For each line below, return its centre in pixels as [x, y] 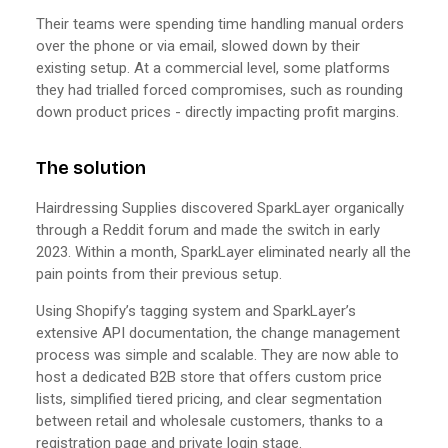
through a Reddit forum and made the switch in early [208, 229]
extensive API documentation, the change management [218, 332]
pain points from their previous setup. [159, 273]
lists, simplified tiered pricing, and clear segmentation [209, 398]
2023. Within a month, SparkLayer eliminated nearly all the [223, 251]
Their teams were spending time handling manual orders [220, 23]
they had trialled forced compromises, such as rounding [219, 89]
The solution [91, 167]
